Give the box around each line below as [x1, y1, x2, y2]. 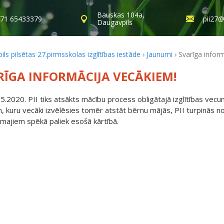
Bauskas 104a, [97, 10, 145, 19]
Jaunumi [146, 49, 172, 59]
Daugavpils [97, 17, 133, 27]
